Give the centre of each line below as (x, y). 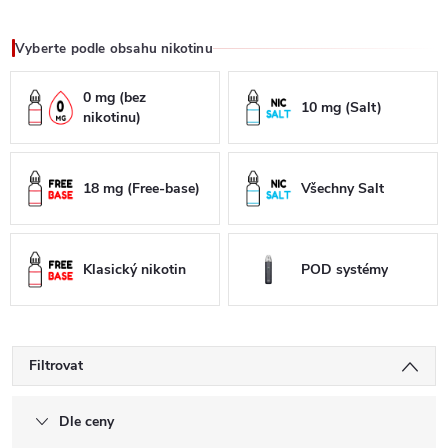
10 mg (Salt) (342, 107)
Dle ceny (86, 421)
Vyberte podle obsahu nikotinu (114, 48)
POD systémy (345, 269)
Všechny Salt (343, 188)
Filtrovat (56, 365)
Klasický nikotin (135, 269)
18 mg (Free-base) (142, 188)
